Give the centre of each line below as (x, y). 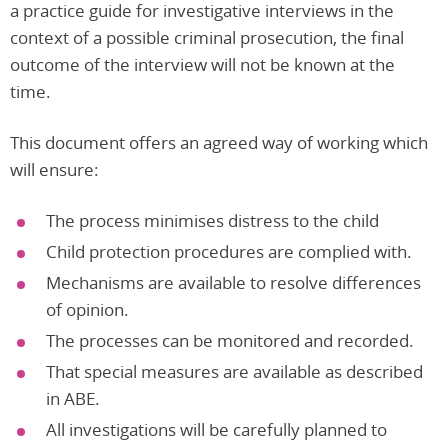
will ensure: (54, 170)
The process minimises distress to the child (212, 221)
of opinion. (87, 310)
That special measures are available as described (234, 372)
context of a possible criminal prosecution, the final (207, 38)
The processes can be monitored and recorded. (230, 341)
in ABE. (73, 399)
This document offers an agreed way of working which (219, 143)
